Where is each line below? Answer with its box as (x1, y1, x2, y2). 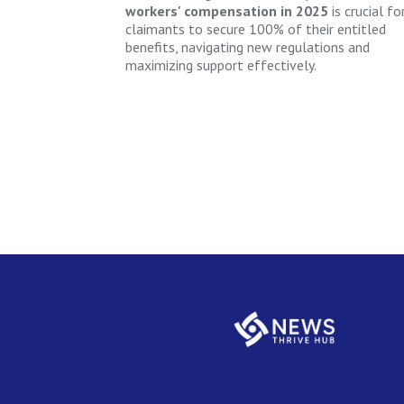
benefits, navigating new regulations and (124, 37, 370, 56)
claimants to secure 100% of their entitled (124, 19, 386, 38)
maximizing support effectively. (124, 55, 317, 74)
